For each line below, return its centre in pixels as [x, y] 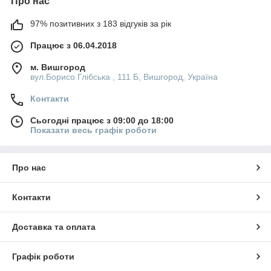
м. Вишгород [58, 67]
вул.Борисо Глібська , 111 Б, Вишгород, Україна [124, 77]
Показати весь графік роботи [93, 130]
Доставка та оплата [54, 227]
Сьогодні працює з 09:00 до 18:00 [102, 120]
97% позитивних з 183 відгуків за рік [101, 23]
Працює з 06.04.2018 [73, 45]
